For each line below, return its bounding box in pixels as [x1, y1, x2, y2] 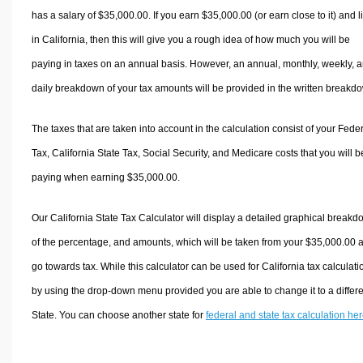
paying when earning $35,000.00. [31, 171, 180, 183]
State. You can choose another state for [31, 309, 206, 321]
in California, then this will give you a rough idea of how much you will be [31, 33, 350, 45]
